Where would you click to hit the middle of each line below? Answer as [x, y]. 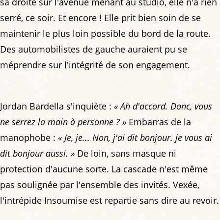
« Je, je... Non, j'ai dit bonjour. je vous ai [135, 138]
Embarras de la [159, 122]
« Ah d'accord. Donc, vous [163, 106]
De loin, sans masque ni [125, 153]
